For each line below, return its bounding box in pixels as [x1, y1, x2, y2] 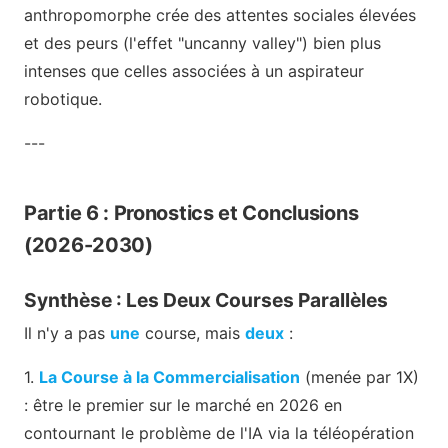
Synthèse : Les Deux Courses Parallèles [24, 288, 388, 313]
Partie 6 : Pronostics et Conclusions [24, 201, 359, 226]
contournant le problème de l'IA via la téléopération [24, 422, 414, 443]
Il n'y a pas [24, 322, 110, 343]
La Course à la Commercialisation [39, 366, 300, 387]
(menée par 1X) [300, 366, 419, 387]
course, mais [140, 322, 245, 343]
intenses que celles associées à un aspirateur [24, 61, 364, 82]
